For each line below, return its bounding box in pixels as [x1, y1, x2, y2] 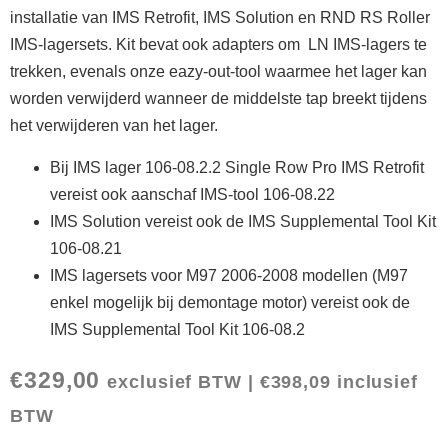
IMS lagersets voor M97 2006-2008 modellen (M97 [50, 266, 408, 284]
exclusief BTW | [107, 370, 260, 392]
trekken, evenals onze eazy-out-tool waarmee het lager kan [10, 63, 427, 81]
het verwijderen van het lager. [10, 117, 218, 135]
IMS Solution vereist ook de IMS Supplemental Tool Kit [50, 212, 436, 230]
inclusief [330, 370, 418, 392]
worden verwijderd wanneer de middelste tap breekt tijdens [10, 90, 427, 108]
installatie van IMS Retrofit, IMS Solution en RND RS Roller [10, 9, 430, 27]
